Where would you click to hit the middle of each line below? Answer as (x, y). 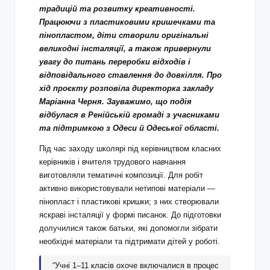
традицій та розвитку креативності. (117, 9)
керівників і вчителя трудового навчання (112, 162)
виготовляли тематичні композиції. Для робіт (121, 175)
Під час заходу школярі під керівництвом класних (130, 149)
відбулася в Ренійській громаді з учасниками (129, 115)
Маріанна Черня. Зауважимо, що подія (115, 102)
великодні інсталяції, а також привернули (125, 49)
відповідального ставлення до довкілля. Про (130, 75)
